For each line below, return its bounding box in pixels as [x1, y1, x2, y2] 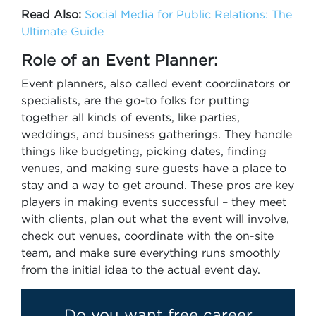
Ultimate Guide [21, 25, 104, 37]
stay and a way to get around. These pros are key [21, 178, 294, 191]
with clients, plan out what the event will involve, [21, 212, 289, 225]
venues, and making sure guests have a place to [21, 162, 286, 174]
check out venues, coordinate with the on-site [21, 229, 274, 242]
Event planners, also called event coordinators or [21, 77, 290, 90]
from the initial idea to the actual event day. [21, 263, 260, 276]
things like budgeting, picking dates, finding [21, 145, 267, 157]
